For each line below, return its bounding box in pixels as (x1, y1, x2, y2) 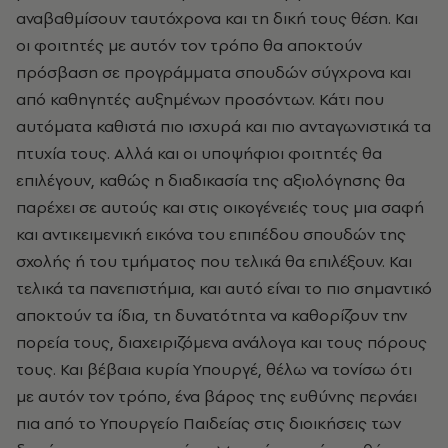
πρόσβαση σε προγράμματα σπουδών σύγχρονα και (16, 61, 411, 83)
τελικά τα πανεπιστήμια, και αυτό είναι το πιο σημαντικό (16, 277, 432, 299)
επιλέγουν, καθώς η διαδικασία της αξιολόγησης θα (16, 169, 405, 191)
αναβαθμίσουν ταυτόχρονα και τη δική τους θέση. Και (16, 7, 418, 29)
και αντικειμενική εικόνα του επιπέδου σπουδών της (16, 223, 406, 245)
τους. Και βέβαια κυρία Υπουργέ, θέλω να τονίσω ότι (16, 358, 412, 380)
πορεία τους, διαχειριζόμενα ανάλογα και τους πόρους (16, 331, 427, 353)
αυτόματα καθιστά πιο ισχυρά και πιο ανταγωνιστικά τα (16, 115, 431, 137)
